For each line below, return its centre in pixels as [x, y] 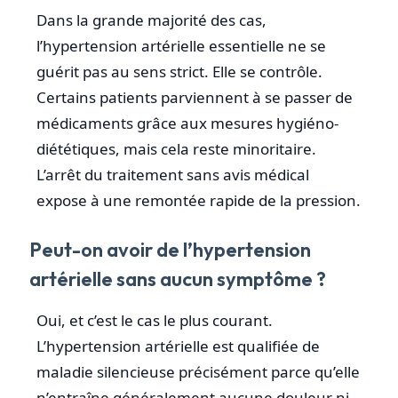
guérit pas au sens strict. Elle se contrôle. [179, 71]
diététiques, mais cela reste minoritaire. [176, 148]
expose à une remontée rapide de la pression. [199, 200]
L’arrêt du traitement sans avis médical [173, 174]
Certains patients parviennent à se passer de [195, 97]
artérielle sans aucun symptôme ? [178, 279]
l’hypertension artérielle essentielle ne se [181, 45]
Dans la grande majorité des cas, [151, 20]
